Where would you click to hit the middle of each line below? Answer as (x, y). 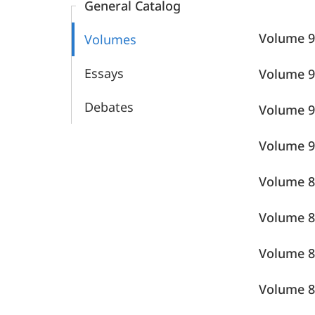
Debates (109, 107)
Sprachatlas (122, 13)
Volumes (110, 39)
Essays (104, 73)
